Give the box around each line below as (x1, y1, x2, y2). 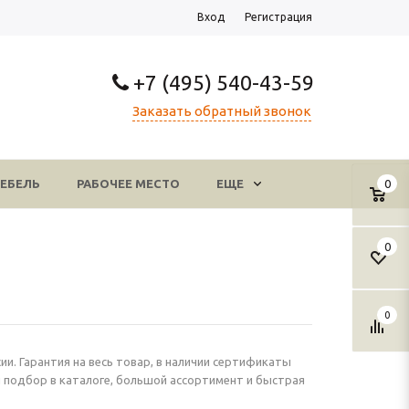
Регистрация (245, 11, 312, 23)
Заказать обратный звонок (132, 103, 311, 119)
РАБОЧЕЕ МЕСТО (77, 177, 180, 190)
